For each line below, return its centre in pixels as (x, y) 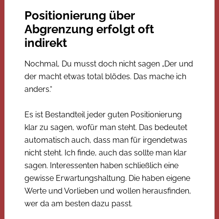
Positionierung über (79, 15)
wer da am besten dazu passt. (78, 203)
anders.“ (38, 89)
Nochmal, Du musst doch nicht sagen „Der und (109, 64)
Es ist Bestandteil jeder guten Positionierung (103, 114)
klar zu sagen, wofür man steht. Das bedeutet (106, 127)
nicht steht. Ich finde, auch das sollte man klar (105, 153)
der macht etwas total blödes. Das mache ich (105, 76)
